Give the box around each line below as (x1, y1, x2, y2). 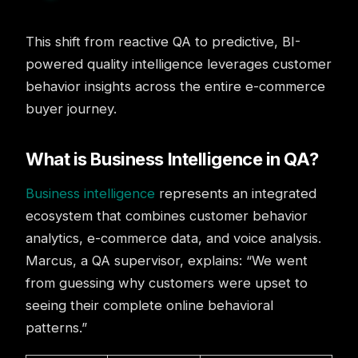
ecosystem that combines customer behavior (26, 208, 308, 224)
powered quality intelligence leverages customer (26, 56, 332, 72)
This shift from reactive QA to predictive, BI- (26, 34, 300, 50)
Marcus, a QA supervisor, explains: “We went (26, 253, 308, 268)
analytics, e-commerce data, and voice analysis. (26, 230, 321, 246)
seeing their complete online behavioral (26, 297, 273, 313)
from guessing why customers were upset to (26, 275, 308, 291)
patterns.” (26, 320, 87, 336)
